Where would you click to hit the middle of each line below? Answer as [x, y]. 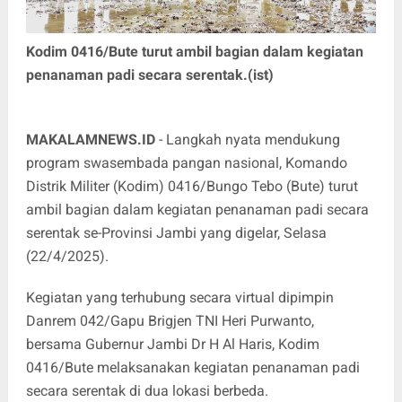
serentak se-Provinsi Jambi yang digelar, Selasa [176, 233]
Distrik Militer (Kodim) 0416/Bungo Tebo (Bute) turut [192, 187]
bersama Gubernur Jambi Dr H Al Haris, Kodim [172, 345]
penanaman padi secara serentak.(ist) [149, 75]
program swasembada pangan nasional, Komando [186, 163]
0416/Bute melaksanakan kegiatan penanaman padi [192, 368]
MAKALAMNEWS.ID [92, 140]
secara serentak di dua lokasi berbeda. [147, 391]
